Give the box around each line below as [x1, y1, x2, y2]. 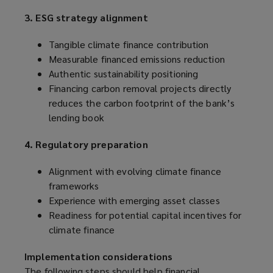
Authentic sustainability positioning [49, 67, 199, 80]
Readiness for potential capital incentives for [49, 208, 241, 222]
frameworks [49, 179, 99, 193]
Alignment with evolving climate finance [49, 165, 221, 178]
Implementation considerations [24, 250, 173, 263]
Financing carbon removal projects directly [49, 82, 232, 95]
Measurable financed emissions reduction [49, 52, 225, 66]
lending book [49, 111, 104, 124]
